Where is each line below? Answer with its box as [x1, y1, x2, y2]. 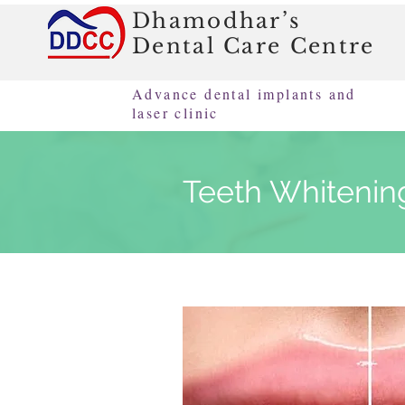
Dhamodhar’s [132, 8, 301, 33]
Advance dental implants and [132, 84, 356, 103]
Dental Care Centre [132, 33, 375, 59]
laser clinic [132, 103, 226, 122]
